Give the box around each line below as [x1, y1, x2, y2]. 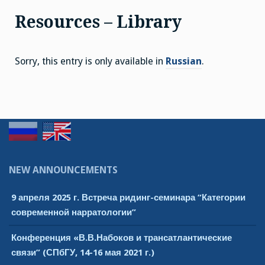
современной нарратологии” [11, 206, 136, 218]
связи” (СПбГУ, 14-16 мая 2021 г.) [11, 247, 154, 258]
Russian [166, 56, 202, 67]
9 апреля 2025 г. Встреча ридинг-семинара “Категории [11, 192, 245, 203]
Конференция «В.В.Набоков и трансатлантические [11, 232, 232, 243]
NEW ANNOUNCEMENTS [9, 164, 118, 176]
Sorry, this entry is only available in [15, 56, 166, 67]
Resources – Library [15, 12, 182, 32]
